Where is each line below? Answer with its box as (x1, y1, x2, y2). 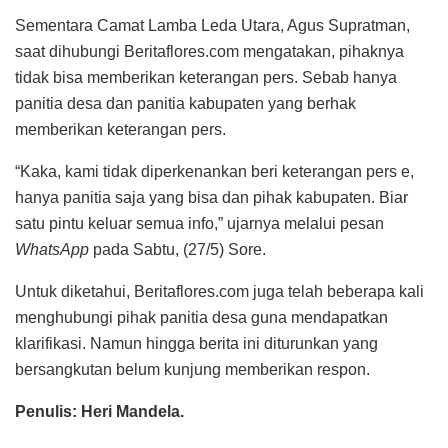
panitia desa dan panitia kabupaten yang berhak (15, 94, 356, 112)
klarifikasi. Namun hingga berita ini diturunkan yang (15, 334, 378, 352)
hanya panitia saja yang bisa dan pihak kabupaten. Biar (15, 188, 408, 206)
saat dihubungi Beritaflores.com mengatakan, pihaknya (15, 42, 404, 60)
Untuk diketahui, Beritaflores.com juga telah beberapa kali (15, 282, 424, 300)
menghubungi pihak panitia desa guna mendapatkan (15, 308, 388, 326)
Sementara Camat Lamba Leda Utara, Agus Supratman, (15, 16, 410, 34)
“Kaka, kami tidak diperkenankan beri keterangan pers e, (15, 162, 414, 180)
